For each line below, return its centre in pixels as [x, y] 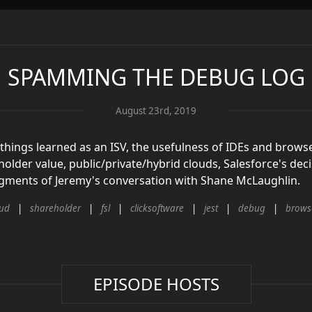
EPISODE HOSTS [156, 284]
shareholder [55, 208]
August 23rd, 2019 [156, 110]
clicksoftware [157, 208]
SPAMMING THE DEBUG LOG [156, 77]
